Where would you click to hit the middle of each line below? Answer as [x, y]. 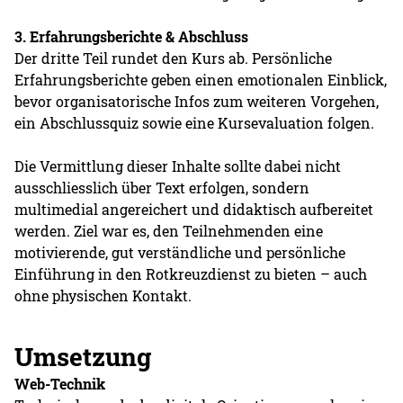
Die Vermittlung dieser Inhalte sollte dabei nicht [178, 166]
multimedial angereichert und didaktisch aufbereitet [194, 209]
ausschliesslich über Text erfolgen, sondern [162, 187]
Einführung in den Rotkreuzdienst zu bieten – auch [191, 273]
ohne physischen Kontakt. [103, 295]
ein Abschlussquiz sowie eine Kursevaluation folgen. [195, 122]
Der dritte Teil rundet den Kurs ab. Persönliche [174, 58]
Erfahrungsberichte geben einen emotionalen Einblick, [201, 79]
